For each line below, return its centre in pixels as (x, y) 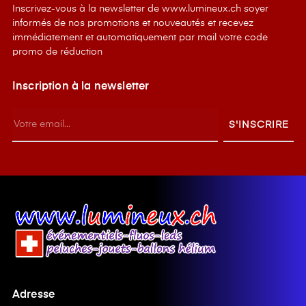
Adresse (34, 295)
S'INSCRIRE (259, 125)
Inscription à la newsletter (81, 87)
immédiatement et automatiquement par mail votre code (140, 38)
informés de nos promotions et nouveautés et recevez (133, 24)
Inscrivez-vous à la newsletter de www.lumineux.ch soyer (140, 9)
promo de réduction (57, 52)
